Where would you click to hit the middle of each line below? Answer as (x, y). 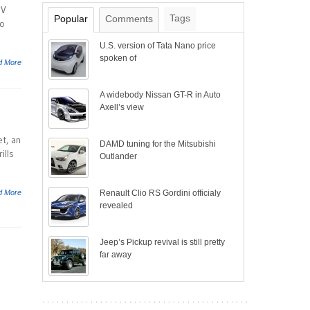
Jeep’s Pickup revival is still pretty (163, 242)
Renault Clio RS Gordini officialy (161, 193)
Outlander (119, 156)
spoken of (118, 58)
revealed (117, 206)
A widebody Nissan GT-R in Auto (161, 95)
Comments (129, 19)
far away (116, 255)
